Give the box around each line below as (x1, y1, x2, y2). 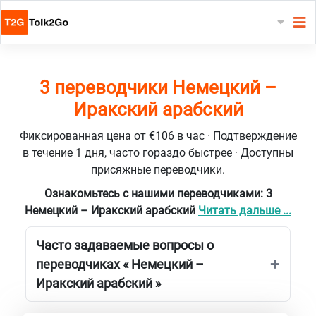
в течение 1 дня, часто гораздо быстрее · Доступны (23, 145, 293, 159)
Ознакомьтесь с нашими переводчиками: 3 (44, 186, 272, 200)
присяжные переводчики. (91, 162, 225, 176)
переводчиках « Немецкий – (36, 256, 204, 272)
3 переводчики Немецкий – (39, 76, 276, 98)
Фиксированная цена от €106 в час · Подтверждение (19, 128, 297, 142)
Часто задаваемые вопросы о (36, 237, 214, 253)
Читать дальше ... (198, 203, 291, 217)
